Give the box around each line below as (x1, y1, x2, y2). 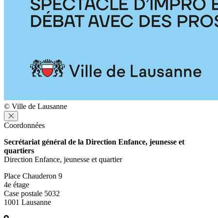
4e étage (4, 180, 29, 189)
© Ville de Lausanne (4, 102, 67, 110)
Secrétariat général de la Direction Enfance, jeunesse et (4, 137, 184, 146)
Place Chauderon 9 (4, 171, 62, 180)
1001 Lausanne (4, 198, 51, 206)
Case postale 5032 (4, 189, 60, 198)
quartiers (4, 146, 34, 155)
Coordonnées (4, 121, 45, 129)
